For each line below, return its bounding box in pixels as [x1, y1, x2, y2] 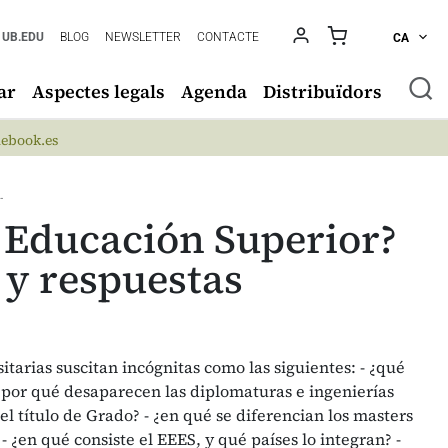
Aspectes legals [32, 79, 165, 104]
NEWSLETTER [105, 30, 182, 44]
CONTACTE [197, 30, 260, 44]
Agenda [181, 79, 247, 104]
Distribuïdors [263, 79, 382, 104]
